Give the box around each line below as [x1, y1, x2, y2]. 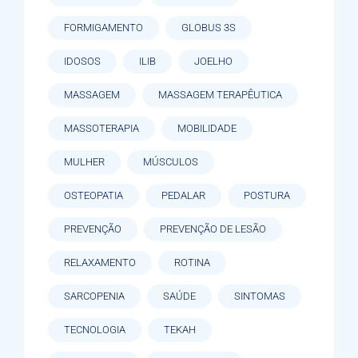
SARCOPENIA [64, 290, 125, 303]
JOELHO [194, 55, 233, 68]
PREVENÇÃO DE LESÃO [160, 223, 266, 236]
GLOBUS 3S [181, 22, 236, 34]
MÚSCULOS [143, 156, 198, 169]
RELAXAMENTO [64, 257, 136, 269]
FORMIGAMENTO [64, 22, 143, 34]
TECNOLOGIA [64, 324, 125, 336]
